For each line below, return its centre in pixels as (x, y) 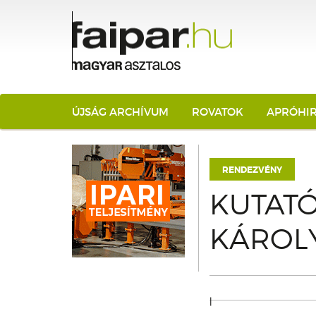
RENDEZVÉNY (252, 170)
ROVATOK (218, 112)
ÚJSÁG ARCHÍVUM (120, 112)
